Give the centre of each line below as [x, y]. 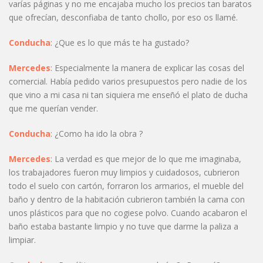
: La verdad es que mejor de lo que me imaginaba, [146, 159]
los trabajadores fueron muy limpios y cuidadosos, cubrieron [124, 173]
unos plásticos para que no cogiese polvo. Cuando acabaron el [128, 213]
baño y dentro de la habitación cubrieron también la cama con [127, 200]
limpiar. [22, 240]
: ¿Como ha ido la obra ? [97, 134]
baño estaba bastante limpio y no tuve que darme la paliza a [124, 227]
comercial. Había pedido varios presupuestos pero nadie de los [128, 82]
